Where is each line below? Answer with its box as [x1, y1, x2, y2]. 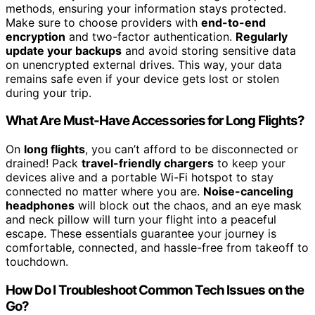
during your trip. [6, 85, 91, 100]
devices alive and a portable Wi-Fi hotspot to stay [6, 170, 274, 185]
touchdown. [6, 255, 68, 269]
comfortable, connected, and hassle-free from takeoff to [6, 240, 309, 255]
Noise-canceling [203, 184, 293, 199]
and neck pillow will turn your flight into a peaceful [6, 212, 276, 227]
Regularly [236, 29, 288, 44]
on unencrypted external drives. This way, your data [6, 57, 282, 72]
